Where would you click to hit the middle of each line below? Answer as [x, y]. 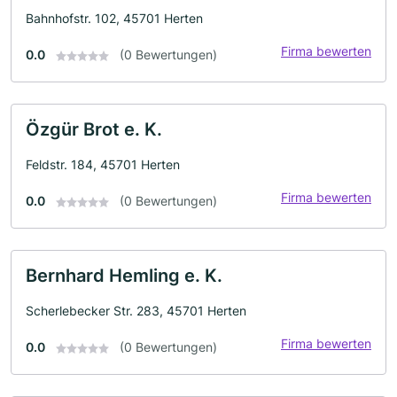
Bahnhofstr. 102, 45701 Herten [114, 18]
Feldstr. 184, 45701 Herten [103, 164]
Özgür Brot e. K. [94, 129]
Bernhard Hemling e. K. [124, 276]
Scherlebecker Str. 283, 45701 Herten [136, 311]
